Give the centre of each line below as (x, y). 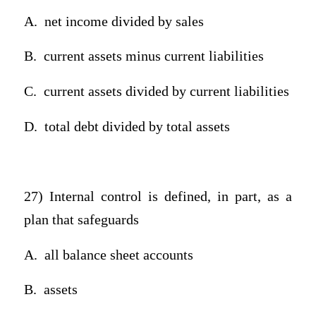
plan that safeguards (81, 219)
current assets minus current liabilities (153, 56)
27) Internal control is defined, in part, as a (158, 196)
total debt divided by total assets (137, 126)
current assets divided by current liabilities (166, 92)
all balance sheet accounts (119, 255)
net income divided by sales (124, 21)
